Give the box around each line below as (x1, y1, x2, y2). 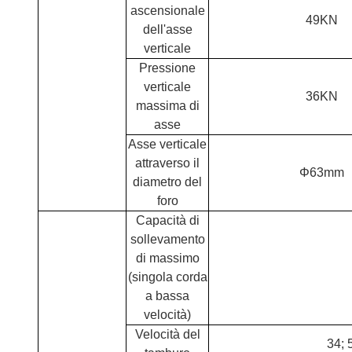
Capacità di (135, 214, 200, 227)
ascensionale (130, 4, 205, 17)
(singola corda (127, 270, 207, 284)
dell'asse (142, 23, 192, 36)
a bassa (145, 289, 189, 302)
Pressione (139, 61, 196, 75)
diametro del (133, 175, 202, 189)
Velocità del (134, 328, 200, 341)
